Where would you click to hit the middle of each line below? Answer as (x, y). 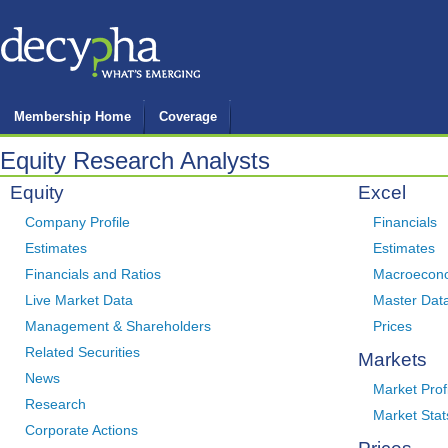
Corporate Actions (81, 430)
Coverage (188, 117)
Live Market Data (79, 300)
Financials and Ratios (93, 274)
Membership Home (72, 117)
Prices (393, 326)
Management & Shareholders (118, 326)
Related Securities (82, 352)
